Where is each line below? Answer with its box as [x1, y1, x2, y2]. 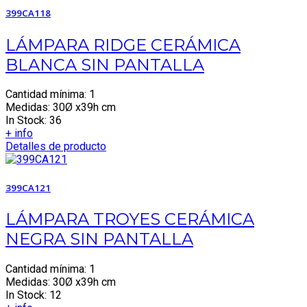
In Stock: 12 [5, 288, 62, 302]
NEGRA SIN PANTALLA [5, 228, 193, 249]
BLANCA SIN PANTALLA [5, 54, 204, 75]
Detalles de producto [5, 140, 106, 153]
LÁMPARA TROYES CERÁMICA [5, 208, 254, 229]
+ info [5, 127, 33, 140]
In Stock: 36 [5, 114, 62, 127]
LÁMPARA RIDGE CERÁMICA [5, 34, 241, 55]
